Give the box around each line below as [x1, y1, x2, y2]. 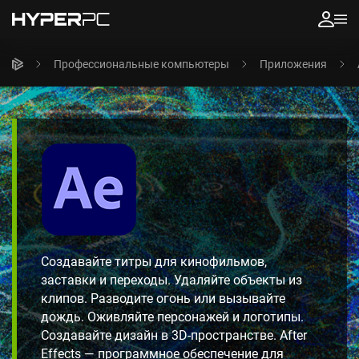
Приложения [260, 56, 327, 71]
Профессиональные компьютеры [54, 56, 229, 71]
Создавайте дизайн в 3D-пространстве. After [41, 326, 307, 344]
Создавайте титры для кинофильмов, [41, 252, 267, 270]
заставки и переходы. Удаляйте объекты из [41, 271, 302, 288]
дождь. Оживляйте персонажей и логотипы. [41, 308, 304, 325]
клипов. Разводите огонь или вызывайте [41, 289, 285, 307]
